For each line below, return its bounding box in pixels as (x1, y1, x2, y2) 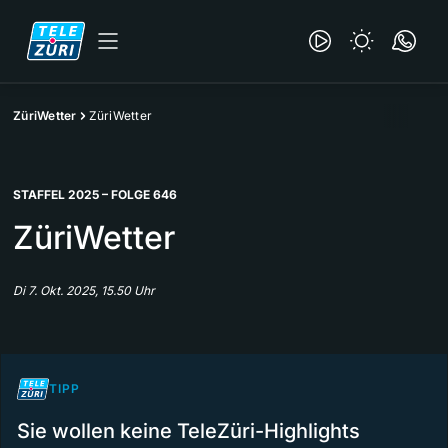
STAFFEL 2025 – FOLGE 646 (13, 187, 177, 202)
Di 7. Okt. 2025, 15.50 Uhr (13, 283, 155, 298)
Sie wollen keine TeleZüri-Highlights (17, 419, 360, 443)
